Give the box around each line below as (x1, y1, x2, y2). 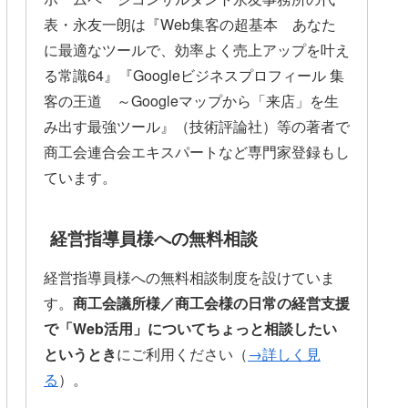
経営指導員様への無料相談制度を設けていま (44, 267, 335, 289)
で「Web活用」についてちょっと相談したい (44, 318, 337, 340)
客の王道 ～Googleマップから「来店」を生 (44, 89, 339, 111)
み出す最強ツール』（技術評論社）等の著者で (44, 115, 350, 137)
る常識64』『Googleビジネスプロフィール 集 (44, 64, 344, 86)
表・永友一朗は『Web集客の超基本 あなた (44, 13, 336, 35)
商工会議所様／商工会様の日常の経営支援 (73, 292, 350, 314)
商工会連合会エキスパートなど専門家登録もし (44, 140, 350, 162)
